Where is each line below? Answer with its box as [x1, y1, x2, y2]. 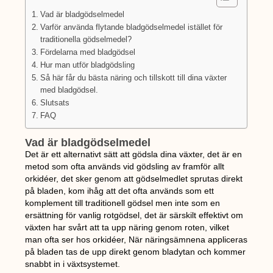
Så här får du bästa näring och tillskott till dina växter [40, 74, 227, 83]
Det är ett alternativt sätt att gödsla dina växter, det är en [25, 149, 243, 160]
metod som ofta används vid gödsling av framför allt [25, 161, 225, 172]
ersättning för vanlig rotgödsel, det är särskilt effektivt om [25, 210, 244, 221]
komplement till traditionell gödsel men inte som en [25, 198, 221, 208]
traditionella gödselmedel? [40, 35, 132, 44]
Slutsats [40, 99, 69, 108]
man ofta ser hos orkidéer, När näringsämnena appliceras [25, 235, 248, 245]
